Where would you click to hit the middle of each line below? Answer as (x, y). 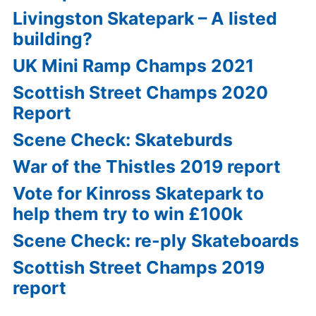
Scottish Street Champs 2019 (139, 268)
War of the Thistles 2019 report (147, 167)
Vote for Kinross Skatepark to (138, 194)
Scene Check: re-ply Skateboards (156, 241)
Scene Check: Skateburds (123, 140)
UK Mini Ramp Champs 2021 (133, 66)
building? (53, 39)
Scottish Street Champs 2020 (140, 93)
